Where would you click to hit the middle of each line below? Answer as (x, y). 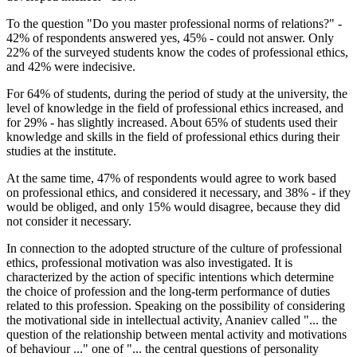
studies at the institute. (61, 151)
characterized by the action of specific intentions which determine (170, 277)
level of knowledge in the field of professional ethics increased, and (175, 108)
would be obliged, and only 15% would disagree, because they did (173, 207)
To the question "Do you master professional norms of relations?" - (174, 24)
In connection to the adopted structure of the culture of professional (174, 249)
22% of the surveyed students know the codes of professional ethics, (177, 53)
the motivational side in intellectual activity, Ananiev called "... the (172, 320)
